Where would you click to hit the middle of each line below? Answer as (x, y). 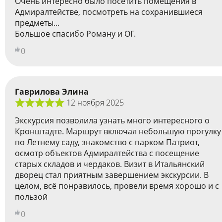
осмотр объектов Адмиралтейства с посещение (107, 153)
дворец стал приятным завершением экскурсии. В (112, 175)
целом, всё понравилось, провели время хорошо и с (117, 186)
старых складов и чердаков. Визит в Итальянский (110, 164)
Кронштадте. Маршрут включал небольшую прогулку (118, 131)
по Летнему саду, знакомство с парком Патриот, (107, 142)
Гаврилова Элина (52, 92)
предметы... (37, 23)
